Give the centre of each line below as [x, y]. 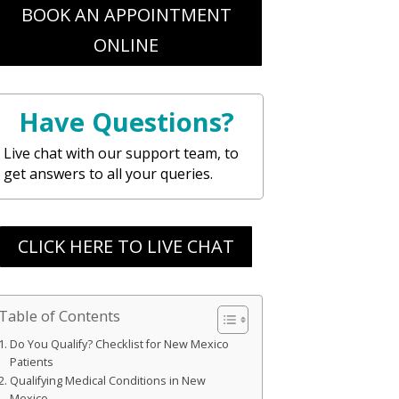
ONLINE [126, 45]
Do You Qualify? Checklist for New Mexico [119, 344]
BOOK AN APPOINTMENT [126, 14]
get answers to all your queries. [109, 173]
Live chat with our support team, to [122, 153]
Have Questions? [126, 121]
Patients [31, 362]
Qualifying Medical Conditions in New [107, 380]
